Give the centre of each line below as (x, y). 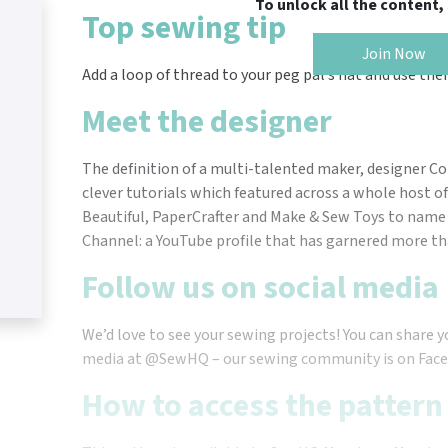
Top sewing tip (184, 28)
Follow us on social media (260, 288)
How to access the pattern (262, 406)
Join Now (394, 54)
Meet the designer (207, 122)
